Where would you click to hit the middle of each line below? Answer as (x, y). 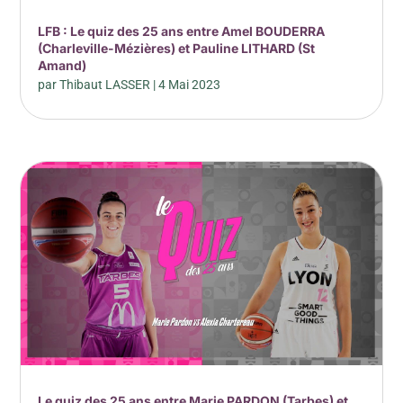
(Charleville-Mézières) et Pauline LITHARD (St (177, 48)
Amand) (63, 65)
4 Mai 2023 (190, 84)
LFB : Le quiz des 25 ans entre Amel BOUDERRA (182, 31)
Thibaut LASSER (105, 84)
